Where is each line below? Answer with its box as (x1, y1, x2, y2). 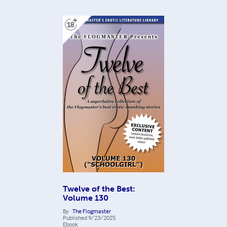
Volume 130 (63, 193, 108, 203)
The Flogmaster (72, 207, 111, 215)
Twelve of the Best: (63, 183, 135, 194)
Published (63, 213, 87, 221)
